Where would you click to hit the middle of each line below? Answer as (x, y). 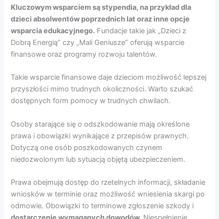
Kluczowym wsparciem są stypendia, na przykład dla (101, 7)
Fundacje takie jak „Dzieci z (141, 31)
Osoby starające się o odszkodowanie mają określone (100, 124)
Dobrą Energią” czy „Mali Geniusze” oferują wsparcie (98, 42)
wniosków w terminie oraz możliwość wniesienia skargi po (108, 194)
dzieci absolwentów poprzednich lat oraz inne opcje (100, 19)
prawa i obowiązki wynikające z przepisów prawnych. (100, 136)
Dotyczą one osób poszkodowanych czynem (87, 147)
